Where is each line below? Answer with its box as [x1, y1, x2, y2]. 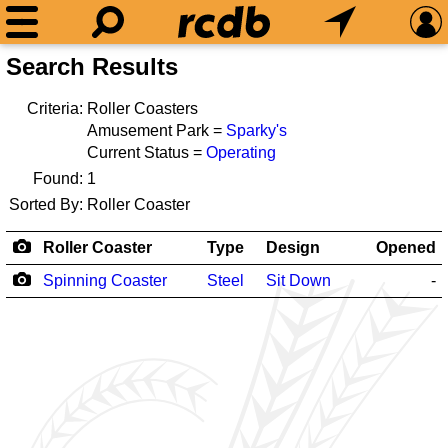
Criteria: [27, 100, 83, 117]
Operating [206, 144, 276, 161]
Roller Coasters [87, 100, 198, 117]
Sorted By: [9, 196, 83, 213]
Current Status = [87, 144, 206, 161]
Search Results [6, 53, 178, 80]
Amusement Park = [87, 122, 226, 139]
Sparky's [226, 122, 287, 139]
